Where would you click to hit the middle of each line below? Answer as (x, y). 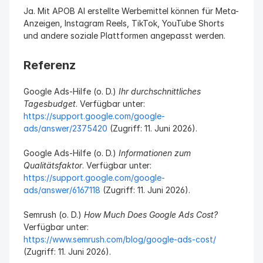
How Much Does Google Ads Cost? (151, 215)
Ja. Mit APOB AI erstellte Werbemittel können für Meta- (131, 11)
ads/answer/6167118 (62, 190)
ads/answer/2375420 (65, 128)
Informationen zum (155, 153)
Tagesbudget (50, 104)
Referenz (50, 65)
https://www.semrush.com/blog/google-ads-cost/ (120, 239)
